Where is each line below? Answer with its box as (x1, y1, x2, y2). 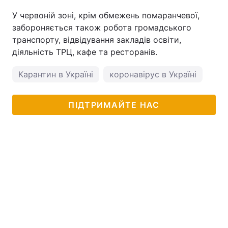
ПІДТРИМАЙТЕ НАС (68, 100, 160, 110)
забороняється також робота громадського (12, 22, 191, 33)
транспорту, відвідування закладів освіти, (12, 35, 181, 45)
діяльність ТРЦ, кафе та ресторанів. (12, 47, 157, 57)
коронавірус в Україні (109, 69, 196, 79)
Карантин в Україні (18, 69, 93, 79)
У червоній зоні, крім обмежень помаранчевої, (12, 10, 199, 20)
